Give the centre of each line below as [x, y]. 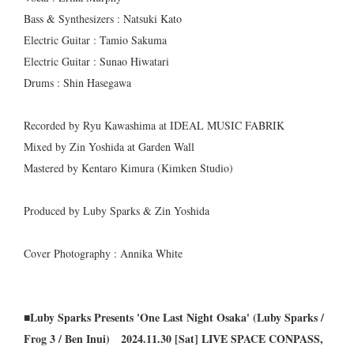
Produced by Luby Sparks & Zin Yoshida [117, 211]
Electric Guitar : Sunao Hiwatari [96, 62]
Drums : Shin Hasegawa [77, 83]
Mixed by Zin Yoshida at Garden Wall [109, 147]
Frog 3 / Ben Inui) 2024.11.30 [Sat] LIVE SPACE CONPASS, [173, 339]
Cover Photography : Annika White [103, 254]
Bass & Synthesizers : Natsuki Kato [103, 19]
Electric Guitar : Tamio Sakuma [95, 40]
